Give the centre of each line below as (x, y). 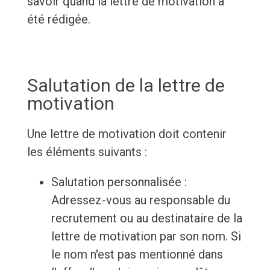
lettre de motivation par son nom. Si (146, 237)
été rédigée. (58, 20)
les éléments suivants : (87, 152)
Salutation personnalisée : (119, 182)
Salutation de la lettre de (126, 86)
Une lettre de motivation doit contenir (127, 134)
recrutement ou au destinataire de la (146, 218)
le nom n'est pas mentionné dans (137, 255)
